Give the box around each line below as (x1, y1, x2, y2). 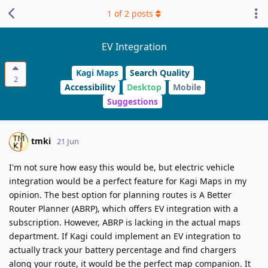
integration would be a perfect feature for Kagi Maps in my (9, 175, 246, 187)
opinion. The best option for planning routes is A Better (9, 189, 232, 201)
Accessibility (64, 81, 115, 93)
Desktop (126, 81, 162, 93)
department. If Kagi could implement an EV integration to (9, 230, 240, 242)
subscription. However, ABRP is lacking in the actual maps (9, 217, 240, 229)
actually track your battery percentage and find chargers (9, 244, 236, 256)
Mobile (172, 81, 201, 93)
